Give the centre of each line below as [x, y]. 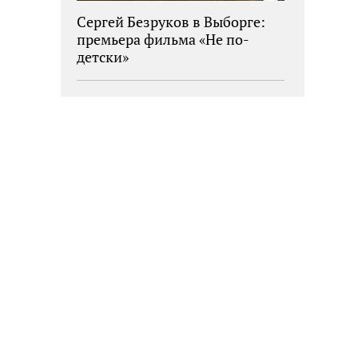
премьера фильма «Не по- [163, 39]
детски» [103, 56]
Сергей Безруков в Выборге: [171, 21]
